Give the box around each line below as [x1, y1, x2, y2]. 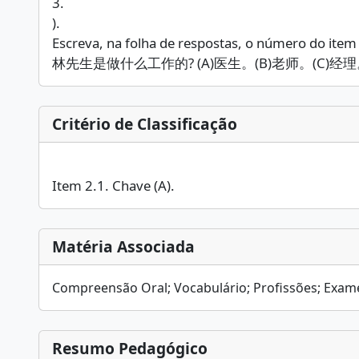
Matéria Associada [52, 236, 195, 257]
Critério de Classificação [52, 113, 237, 135]
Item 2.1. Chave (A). [52, 176, 175, 195]
